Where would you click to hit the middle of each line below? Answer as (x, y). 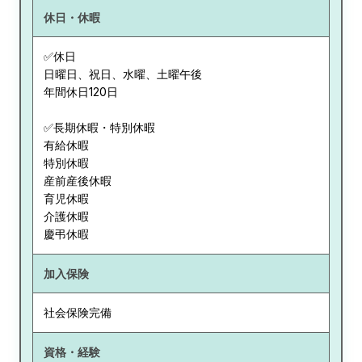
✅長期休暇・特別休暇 (99, 128)
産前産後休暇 (77, 181)
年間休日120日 (80, 92)
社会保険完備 (77, 313)
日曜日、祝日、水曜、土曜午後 (122, 74)
